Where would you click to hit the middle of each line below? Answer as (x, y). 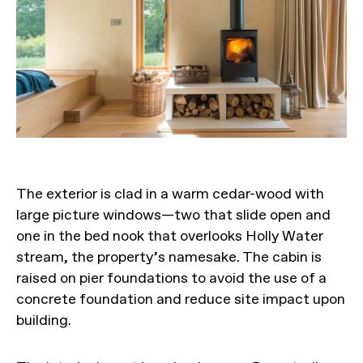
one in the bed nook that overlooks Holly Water (170, 236)
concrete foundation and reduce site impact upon (181, 299)
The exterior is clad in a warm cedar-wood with (170, 194)
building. (44, 320)
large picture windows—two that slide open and (173, 215)
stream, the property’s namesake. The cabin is (169, 257)
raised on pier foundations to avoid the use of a (171, 278)
